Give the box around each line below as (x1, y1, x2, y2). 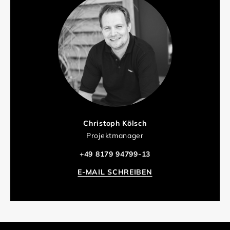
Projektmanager (86, 131, 144, 141)
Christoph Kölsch (83, 118, 147, 128)
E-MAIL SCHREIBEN (78, 167, 152, 177)
